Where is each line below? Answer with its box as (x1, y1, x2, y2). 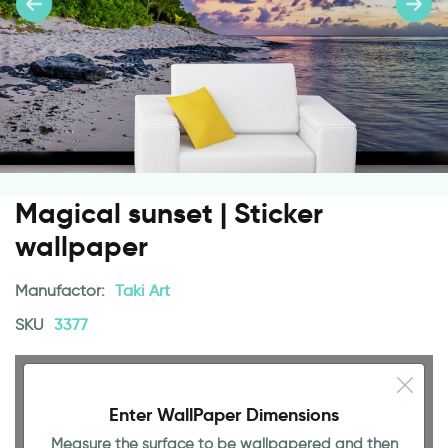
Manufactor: (15, 281, 109, 300)
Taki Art (115, 281, 170, 300)
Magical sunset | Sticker (15, 196, 323, 231)
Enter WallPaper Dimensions (109, 403, 339, 426)
